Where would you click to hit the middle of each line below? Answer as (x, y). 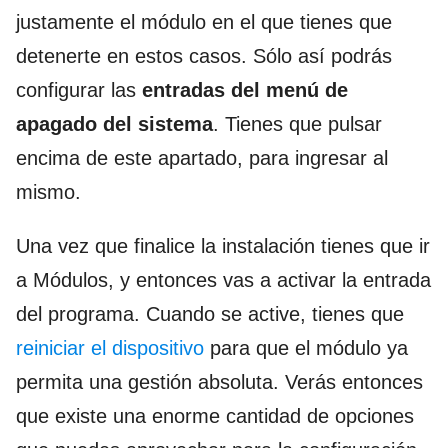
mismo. (48, 191)
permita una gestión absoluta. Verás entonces (219, 381)
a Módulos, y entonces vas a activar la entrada (223, 279)
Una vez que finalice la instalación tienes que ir (223, 245)
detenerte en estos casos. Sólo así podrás (204, 55)
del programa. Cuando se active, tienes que (210, 313)
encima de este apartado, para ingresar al (202, 157)
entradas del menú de (245, 89)
